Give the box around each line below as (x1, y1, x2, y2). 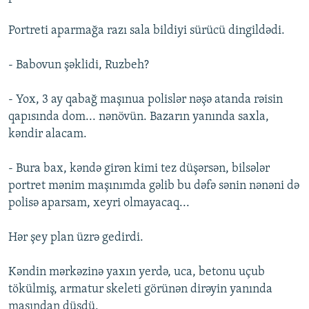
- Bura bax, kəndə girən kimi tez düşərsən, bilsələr (8, 162, 270, 176)
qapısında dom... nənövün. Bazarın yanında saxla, (8, 110, 269, 124)
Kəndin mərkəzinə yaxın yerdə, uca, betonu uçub (8, 266, 265, 279)
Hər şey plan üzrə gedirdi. (8, 231, 143, 245)
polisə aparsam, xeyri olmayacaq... (8, 197, 190, 210)
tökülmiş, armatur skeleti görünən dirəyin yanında (8, 283, 272, 297)
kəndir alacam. (8, 128, 87, 141)
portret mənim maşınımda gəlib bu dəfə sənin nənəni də (8, 179, 299, 193)
